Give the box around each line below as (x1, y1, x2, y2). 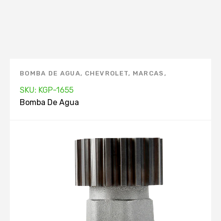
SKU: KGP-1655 (20, 85, 74, 95)
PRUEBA (57, 81, 87, 89)
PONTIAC (20, 81, 53, 89)
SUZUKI (91, 81, 119, 89)
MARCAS (132, 70, 164, 77)
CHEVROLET (84, 70, 129, 77)
